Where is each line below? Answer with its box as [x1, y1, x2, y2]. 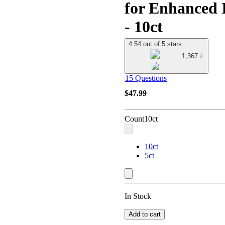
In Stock [125, 192, 151, 201]
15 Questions [125, 74, 167, 83]
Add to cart [129, 210, 161, 218]
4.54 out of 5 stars [129, 40, 182, 48]
